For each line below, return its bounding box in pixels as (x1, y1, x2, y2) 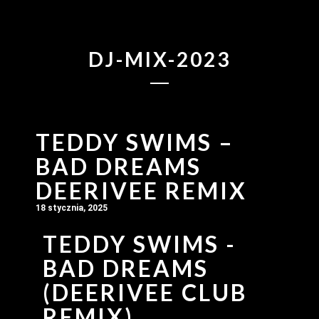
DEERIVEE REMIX (36, 176, 247, 204)
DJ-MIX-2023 (88, 47, 231, 71)
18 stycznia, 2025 (36, 202, 108, 213)
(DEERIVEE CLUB (43, 278, 247, 306)
